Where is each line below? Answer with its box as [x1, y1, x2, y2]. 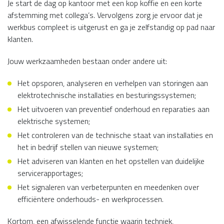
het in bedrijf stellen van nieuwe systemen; [17, 141, 158, 153]
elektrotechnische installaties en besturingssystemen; [17, 89, 196, 101]
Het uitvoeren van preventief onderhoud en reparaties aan [17, 103, 209, 115]
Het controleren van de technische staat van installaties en [17, 129, 213, 141]
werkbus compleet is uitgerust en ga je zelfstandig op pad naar [7, 21, 215, 33]
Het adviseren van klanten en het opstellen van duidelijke [17, 155, 204, 167]
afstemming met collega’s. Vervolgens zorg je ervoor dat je [7, 9, 202, 21]
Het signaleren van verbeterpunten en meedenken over [17, 181, 199, 193]
